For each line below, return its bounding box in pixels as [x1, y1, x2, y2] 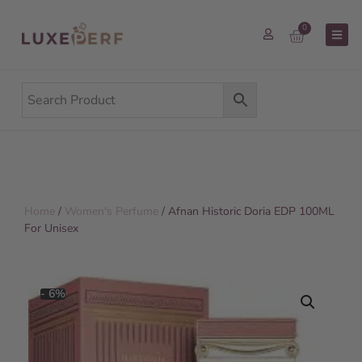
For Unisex [24, 221, 78, 236]
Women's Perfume [65, 204, 158, 219]
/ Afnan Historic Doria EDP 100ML [158, 204, 335, 219]
